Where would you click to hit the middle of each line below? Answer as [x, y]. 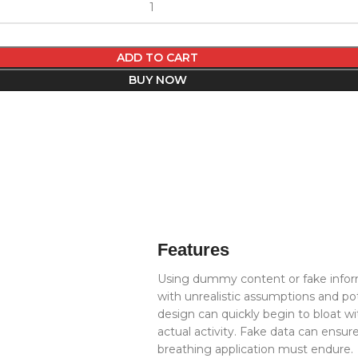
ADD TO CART [158, 57]
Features [194, 249]
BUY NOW [157, 80]
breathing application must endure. [256, 349]
